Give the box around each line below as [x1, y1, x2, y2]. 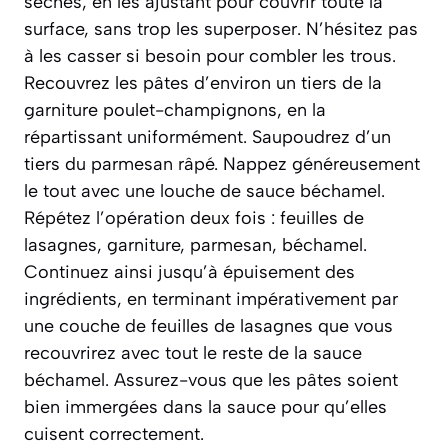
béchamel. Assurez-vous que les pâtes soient [24, 369, 398, 392]
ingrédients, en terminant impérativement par [24, 288, 398, 311]
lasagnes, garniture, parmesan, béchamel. [24, 234, 367, 257]
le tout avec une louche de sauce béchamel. [24, 180, 385, 203]
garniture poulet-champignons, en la [24, 99, 326, 122]
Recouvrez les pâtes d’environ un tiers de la [24, 72, 382, 95]
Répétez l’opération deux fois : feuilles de [24, 207, 364, 230]
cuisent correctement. [24, 423, 204, 446]
